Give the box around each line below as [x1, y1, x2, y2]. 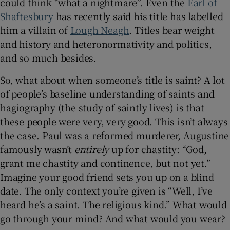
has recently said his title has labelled [53, 9, 223, 23]
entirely [74, 142, 109, 156]
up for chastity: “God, [109, 142, 207, 156]
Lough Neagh [70, 23, 129, 36]
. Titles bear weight [129, 23, 215, 36]
